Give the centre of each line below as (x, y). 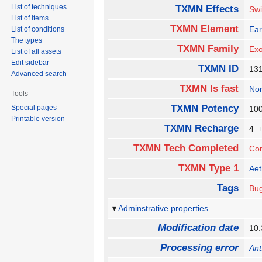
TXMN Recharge (201, 129)
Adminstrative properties (163, 208)
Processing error (199, 248)
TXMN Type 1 (208, 168)
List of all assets (37, 51)
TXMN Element (204, 29)
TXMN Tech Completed (186, 149)
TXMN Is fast (209, 89)
